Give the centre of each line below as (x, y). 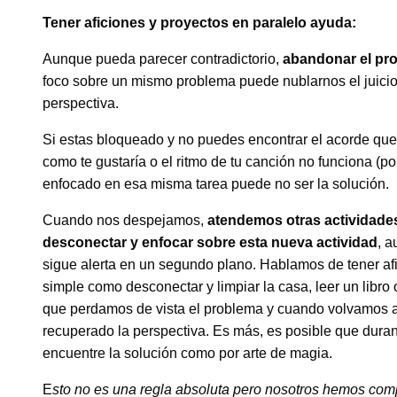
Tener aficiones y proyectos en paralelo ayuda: (199, 23)
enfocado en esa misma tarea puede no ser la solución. (216, 184)
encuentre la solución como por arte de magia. (187, 354)
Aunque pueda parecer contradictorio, (163, 59)
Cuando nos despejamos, (125, 221)
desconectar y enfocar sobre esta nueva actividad (210, 243)
